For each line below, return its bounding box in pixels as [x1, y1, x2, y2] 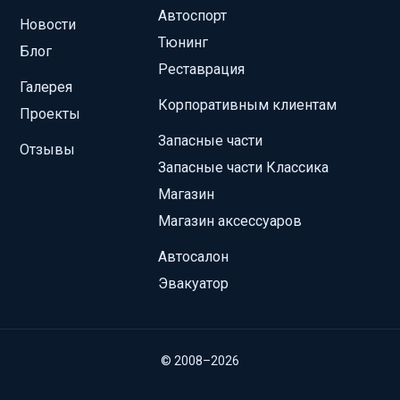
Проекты [20, 104, 81, 122]
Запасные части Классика [157, 158, 329, 176]
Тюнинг [157, 33, 208, 51]
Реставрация [157, 60, 245, 78]
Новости [20, 15, 77, 33]
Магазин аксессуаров [157, 212, 302, 229]
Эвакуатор [157, 274, 229, 292]
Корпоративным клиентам [157, 96, 337, 113]
